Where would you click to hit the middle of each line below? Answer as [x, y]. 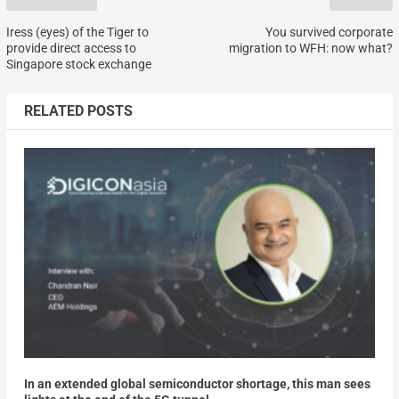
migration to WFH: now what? [311, 48]
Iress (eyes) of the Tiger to [77, 32]
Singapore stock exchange [78, 64]
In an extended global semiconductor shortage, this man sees [197, 384]
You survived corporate [330, 32]
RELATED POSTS [78, 110]
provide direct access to [71, 48]
